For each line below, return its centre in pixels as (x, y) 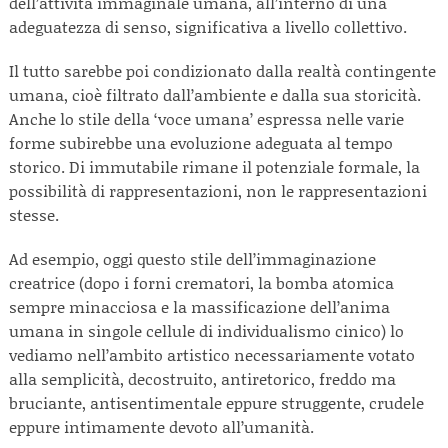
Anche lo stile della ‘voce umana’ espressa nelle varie (206, 118)
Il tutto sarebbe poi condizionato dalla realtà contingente (222, 70)
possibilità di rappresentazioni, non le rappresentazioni (218, 190)
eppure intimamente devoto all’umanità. (163, 426)
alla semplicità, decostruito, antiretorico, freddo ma (202, 378)
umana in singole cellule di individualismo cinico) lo (206, 330)
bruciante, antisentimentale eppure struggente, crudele (216, 402)
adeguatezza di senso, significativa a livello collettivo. (208, 26)
